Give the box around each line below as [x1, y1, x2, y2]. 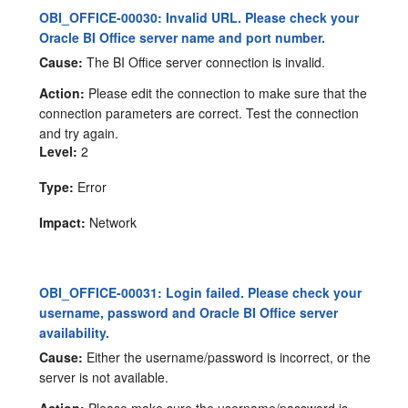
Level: [39, 141, 78, 160]
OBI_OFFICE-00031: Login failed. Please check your [39, 282, 362, 301]
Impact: [39, 212, 87, 231]
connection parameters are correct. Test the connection [39, 103, 360, 122]
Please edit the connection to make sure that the [85, 83, 368, 102]
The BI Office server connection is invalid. [83, 52, 326, 71]
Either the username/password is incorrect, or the [83, 347, 372, 366]
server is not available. [39, 367, 169, 386]
